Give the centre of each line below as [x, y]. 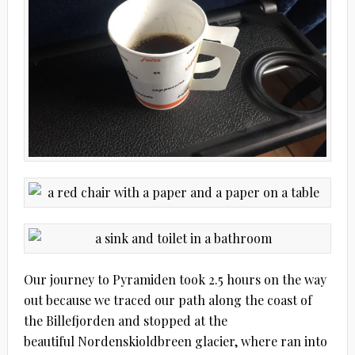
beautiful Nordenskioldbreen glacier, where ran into [175, 341]
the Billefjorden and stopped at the [125, 320]
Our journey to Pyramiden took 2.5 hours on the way [175, 279]
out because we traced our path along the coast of [168, 300]
